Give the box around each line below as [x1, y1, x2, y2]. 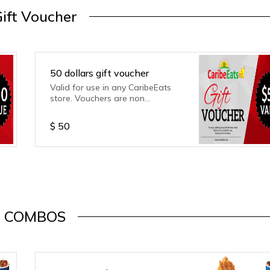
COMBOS [4, 207, 66, 225]
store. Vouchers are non [50, 93, 145, 104]
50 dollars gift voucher [50, 67, 149, 79]
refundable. [50, 104, 95, 115]
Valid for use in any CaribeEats [50, 82, 172, 93]
